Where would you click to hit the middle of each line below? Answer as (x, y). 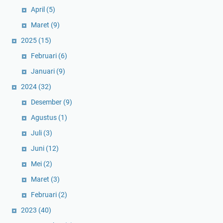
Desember (47, 102)
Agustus (45, 117)
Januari (44, 71)
